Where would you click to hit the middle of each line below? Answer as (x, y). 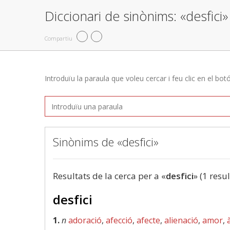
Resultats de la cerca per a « (109, 176)
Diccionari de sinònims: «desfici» (136, 16)
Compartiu (59, 38)
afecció (119, 220)
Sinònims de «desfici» (106, 142)
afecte (148, 220)
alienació (181, 220)
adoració (85, 220)
